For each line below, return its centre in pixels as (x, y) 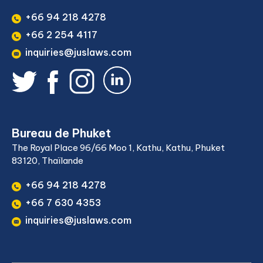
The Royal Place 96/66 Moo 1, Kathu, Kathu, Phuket (118, 148)
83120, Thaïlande (48, 161)
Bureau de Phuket (61, 133)
